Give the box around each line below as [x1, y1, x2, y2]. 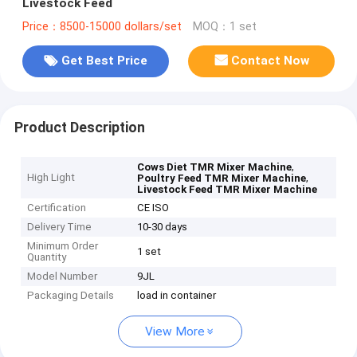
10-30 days [137, 221, 188, 233]
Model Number [27, 270, 98, 283]
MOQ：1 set [192, 19, 257, 33]
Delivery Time [27, 221, 92, 233]
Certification [27, 202, 87, 214]
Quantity [27, 251, 67, 264]
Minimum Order [27, 240, 99, 253]
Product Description [14, 119, 145, 135]
